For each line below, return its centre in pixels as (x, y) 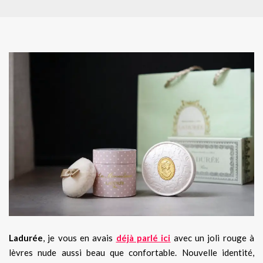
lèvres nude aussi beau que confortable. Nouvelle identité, (131, 252)
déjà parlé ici (143, 237)
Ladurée (26, 237)
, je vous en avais (80, 237)
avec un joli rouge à (213, 237)
